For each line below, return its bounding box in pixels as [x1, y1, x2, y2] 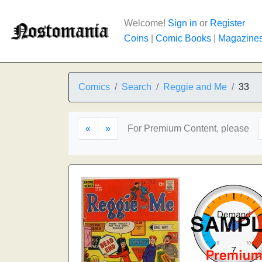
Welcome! [124, 18, 168, 28]
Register [210, 18, 245, 28]
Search [122, 82, 151, 92]
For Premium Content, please [127, 123, 249, 133]
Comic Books [156, 33, 211, 43]
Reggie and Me [163, 82, 227, 92]
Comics [78, 82, 110, 92]
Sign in [168, 18, 197, 28]
